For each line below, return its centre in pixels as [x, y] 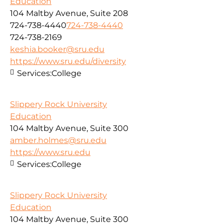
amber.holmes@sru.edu [58, 140]
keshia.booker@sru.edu [57, 49]
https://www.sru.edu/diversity [68, 61]
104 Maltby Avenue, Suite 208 [69, 13]
